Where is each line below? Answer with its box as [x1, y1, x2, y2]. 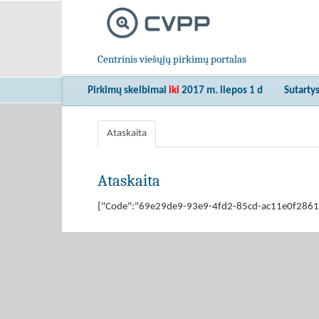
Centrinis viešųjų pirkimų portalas [98, 53, 246, 66]
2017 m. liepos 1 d [182, 85, 263, 96]
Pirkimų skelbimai [88, 85, 169, 96]
